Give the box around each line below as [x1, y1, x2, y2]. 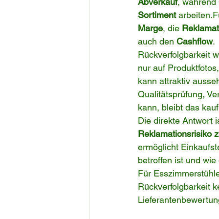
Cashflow [176, 36, 213, 47]
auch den [138, 36, 176, 47]
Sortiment [138, 10, 176, 21]
